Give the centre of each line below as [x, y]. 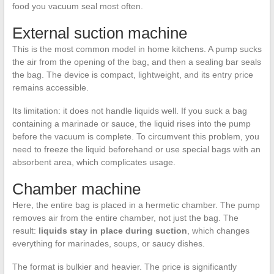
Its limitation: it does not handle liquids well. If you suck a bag [129, 111]
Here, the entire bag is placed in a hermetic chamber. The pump [136, 205]
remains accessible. [50, 88]
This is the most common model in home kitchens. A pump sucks [137, 49]
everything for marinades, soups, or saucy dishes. [108, 244]
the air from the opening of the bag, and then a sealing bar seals [136, 62]
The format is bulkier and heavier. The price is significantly [124, 267]
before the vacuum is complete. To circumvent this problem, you [135, 137]
